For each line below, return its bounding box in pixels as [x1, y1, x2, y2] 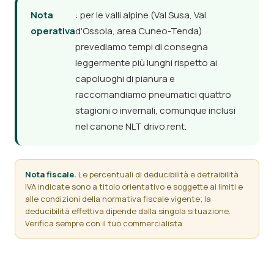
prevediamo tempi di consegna [75, 40, 208, 53]
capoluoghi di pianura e [75, 72, 175, 85]
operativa [31, 24, 75, 37]
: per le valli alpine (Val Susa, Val [75, 9, 206, 21]
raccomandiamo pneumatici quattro [75, 88, 231, 101]
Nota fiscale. [25, 169, 76, 180]
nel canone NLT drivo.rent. [75, 120, 187, 133]
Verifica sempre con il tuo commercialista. [25, 218, 184, 229]
